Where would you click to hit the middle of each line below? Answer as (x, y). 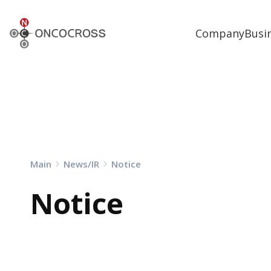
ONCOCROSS (38, 23)
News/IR (81, 164)
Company (220, 33)
